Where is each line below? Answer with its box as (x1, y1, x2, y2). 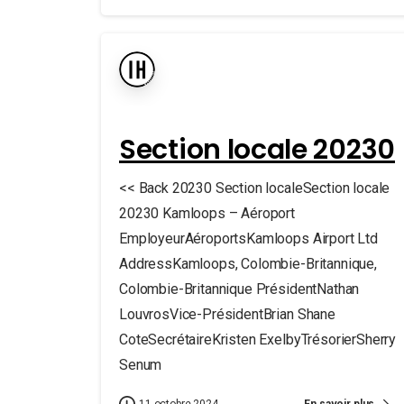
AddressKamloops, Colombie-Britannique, (119, 255, 377, 272)
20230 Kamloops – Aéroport (119, 205, 295, 222)
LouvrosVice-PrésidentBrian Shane (119, 306, 335, 323)
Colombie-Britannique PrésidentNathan (119, 280, 360, 298)
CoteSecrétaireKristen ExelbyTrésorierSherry (119, 331, 397, 348)
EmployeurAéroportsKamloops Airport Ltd (119, 230, 378, 247)
